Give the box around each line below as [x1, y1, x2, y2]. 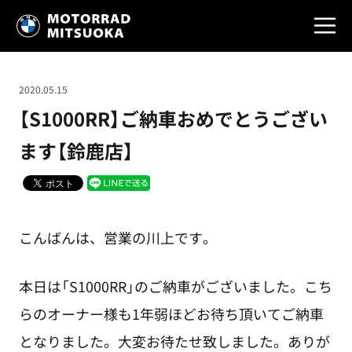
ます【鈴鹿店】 [18, 137, 134, 165]
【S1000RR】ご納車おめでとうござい [18, 104, 328, 133]
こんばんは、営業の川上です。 [18, 227, 217, 248]
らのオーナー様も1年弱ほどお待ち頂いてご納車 [18, 303, 324, 324]
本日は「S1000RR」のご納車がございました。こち [18, 276, 332, 297]
